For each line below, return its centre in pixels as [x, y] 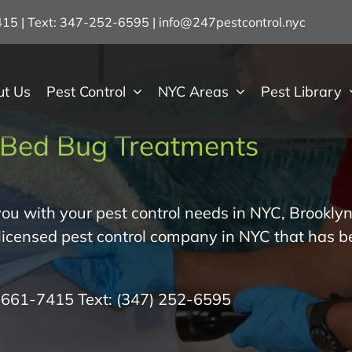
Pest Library [302, 91]
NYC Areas [194, 91]
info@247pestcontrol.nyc [233, 22]
